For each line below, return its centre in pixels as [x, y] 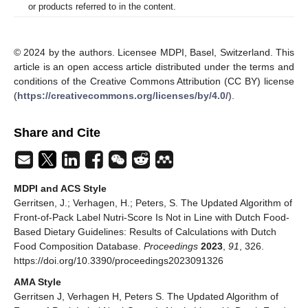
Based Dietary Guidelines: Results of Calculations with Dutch [145, 232]
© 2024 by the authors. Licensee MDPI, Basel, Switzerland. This [154, 53]
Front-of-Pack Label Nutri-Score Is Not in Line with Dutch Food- [152, 218]
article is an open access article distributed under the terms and [154, 67]
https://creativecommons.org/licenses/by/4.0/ [123, 96]
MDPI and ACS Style [60, 189]
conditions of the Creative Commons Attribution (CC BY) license [154, 81]
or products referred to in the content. [102, 7]
